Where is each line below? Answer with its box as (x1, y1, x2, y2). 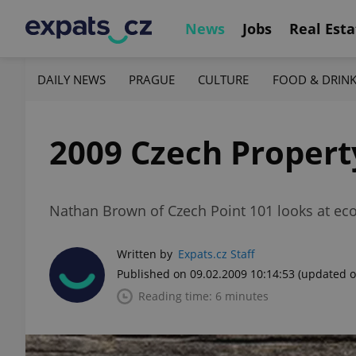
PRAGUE (129, 71, 176, 87)
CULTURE (198, 71, 250, 87)
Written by (117, 246, 172, 261)
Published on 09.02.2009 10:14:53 (117, 266, 295, 281)
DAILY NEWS (37, 71, 106, 87)
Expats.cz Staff (178, 246, 255, 261)
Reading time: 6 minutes (138, 288, 269, 304)
